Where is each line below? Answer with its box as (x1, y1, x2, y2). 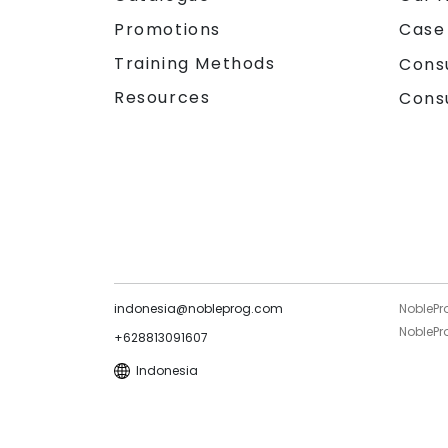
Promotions (114, 18, 221, 42)
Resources (114, 86, 211, 110)
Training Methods (114, 52, 276, 76)
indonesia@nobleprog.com (114, 300, 283, 318)
